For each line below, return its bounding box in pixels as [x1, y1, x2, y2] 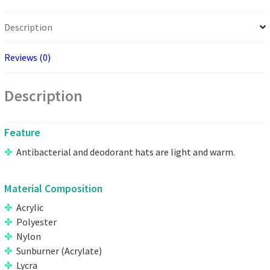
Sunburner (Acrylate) [16, 245, 102, 257]
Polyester [16, 216, 57, 228]
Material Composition [4, 181, 103, 195]
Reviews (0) [4, 51, 51, 63]
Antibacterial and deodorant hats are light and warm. [16, 145, 236, 158]
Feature [4, 126, 41, 140]
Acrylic [16, 201, 44, 214]
